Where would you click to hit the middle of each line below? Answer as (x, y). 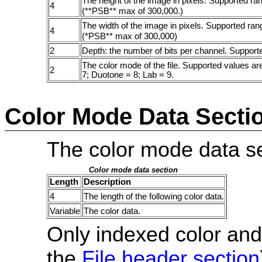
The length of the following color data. (154, 197)
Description (107, 182)
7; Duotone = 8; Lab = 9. (128, 75)
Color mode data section (133, 170)
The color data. (112, 211)
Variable (65, 211)
